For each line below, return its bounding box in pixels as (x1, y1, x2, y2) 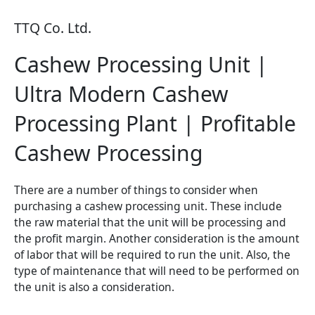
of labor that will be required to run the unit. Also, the (14, 247, 290, 263)
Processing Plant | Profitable (14, 109, 296, 139)
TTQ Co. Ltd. (14, 18, 91, 38)
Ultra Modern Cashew (14, 79, 229, 109)
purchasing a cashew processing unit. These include (14, 198, 282, 214)
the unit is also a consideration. (14, 279, 174, 295)
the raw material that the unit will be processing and (14, 214, 286, 231)
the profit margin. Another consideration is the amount (14, 231, 300, 247)
